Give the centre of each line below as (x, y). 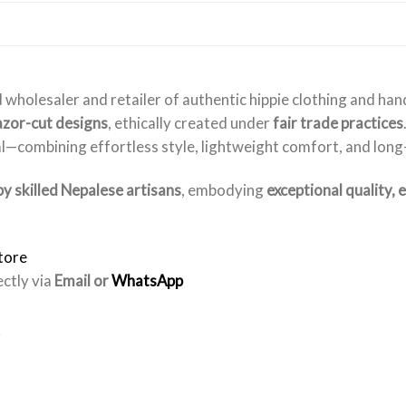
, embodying (224, 190)
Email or (83, 281)
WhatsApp (147, 281)
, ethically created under (190, 123)
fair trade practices (338, 123)
